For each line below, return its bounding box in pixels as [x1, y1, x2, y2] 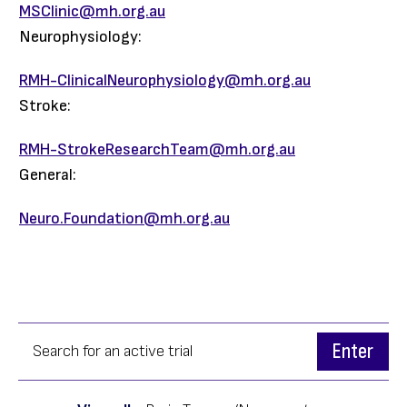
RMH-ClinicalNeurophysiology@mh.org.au [19, 71, 311, 90]
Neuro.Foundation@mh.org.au [19, 209, 230, 228]
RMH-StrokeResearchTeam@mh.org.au [19, 140, 295, 159]
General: [19, 165, 76, 184]
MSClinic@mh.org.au [19, 2, 165, 21]
